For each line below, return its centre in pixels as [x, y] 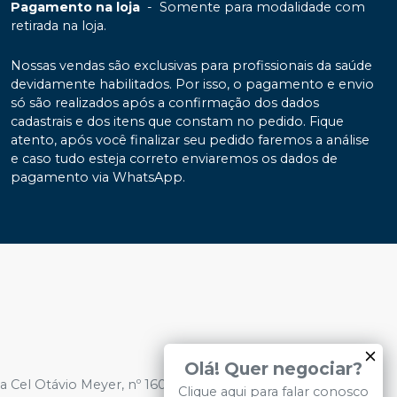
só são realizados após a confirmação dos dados [165, 102]
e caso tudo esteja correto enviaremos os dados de [174, 158]
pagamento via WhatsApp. [98, 177]
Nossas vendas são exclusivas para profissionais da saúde [191, 65]
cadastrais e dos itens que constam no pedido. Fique [177, 121]
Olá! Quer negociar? [273, 369]
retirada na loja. [58, 25]
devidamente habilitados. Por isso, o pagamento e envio [192, 84]
